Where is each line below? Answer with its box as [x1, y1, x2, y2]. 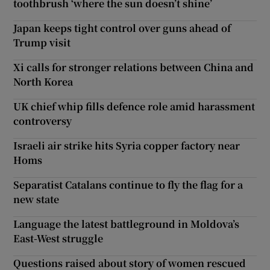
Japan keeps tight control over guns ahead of [13, 21, 231, 36]
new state [13, 192, 60, 207]
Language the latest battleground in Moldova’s [13, 217, 240, 231]
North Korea [13, 75, 74, 89]
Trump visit [13, 36, 71, 50]
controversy [13, 114, 72, 128]
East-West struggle [13, 231, 104, 246]
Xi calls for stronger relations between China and [13, 60, 254, 75]
